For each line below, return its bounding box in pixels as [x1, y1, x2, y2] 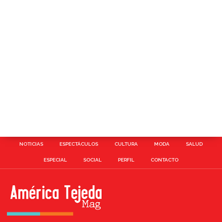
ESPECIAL [44, 157, 67, 163]
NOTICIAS [19, 141, 43, 147]
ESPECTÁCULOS [59, 141, 98, 147]
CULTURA [114, 141, 138, 147]
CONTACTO [151, 157, 178, 163]
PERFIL [118, 157, 134, 163]
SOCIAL [83, 157, 102, 163]
